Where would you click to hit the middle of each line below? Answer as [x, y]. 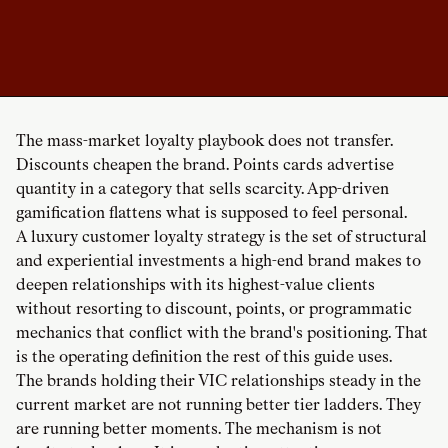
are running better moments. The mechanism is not [199, 429]
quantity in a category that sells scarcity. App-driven [202, 189]
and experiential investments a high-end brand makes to [218, 261]
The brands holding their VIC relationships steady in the [218, 381]
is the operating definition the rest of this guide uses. [204, 357]
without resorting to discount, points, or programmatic [214, 309]
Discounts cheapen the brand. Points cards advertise [205, 165]
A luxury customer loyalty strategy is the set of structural [221, 237]
